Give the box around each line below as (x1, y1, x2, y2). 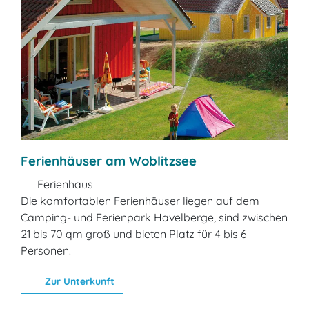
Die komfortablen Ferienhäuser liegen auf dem (21, 194, 259, 208)
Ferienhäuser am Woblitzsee (21, 152, 197, 170)
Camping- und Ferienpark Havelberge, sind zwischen (21, 210, 288, 225)
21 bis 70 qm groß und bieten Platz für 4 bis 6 (21, 227, 247, 241)
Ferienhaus (34, 177, 93, 192)
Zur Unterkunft (41, 275, 114, 288)
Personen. (21, 243, 71, 258)
